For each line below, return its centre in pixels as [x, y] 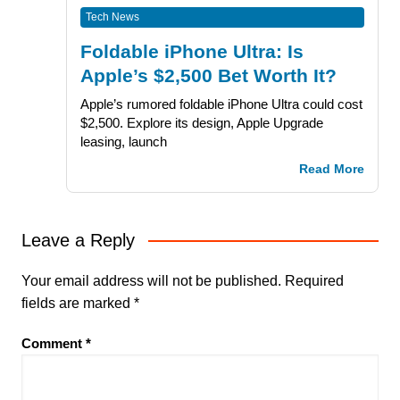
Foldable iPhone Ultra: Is [192, 52]
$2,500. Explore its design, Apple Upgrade [201, 123]
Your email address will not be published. [151, 281]
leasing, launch [123, 142]
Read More [332, 170]
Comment [53, 344]
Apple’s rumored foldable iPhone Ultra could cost [221, 104]
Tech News [112, 17]
